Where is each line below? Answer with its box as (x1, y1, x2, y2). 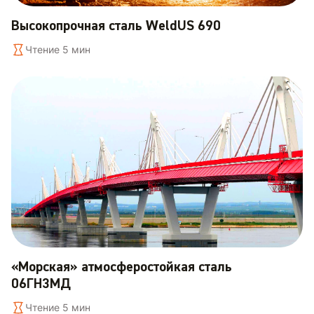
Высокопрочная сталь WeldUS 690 (11, 19, 221, 33)
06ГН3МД (11, 277, 71, 291)
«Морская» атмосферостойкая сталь (11, 260, 232, 274)
